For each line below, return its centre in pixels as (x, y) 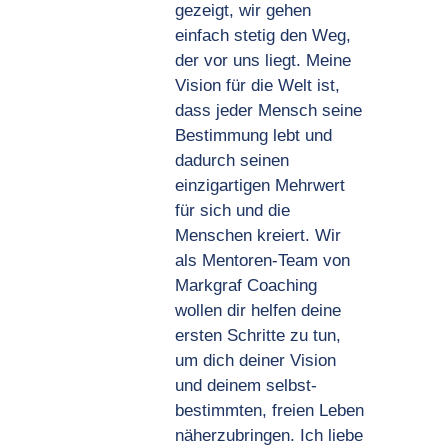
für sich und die (232, 210)
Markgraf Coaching (245, 285)
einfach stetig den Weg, (262, 35)
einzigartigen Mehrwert (259, 185)
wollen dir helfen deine (257, 310)
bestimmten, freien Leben (269, 410)
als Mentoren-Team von (262, 260)
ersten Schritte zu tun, (257, 335)
